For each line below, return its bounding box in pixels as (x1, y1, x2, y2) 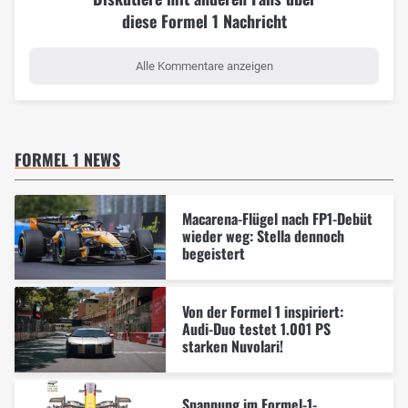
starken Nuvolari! (181, 335, 283, 358)
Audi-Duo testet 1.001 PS (181, 318, 331, 341)
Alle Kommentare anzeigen (135, 59, 273, 74)
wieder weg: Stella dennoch (181, 225, 344, 248)
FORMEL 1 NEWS (15, 147, 120, 171)
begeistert (181, 242, 245, 265)
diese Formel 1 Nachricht (121, 8, 287, 33)
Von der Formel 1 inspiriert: (181, 301, 343, 323)
